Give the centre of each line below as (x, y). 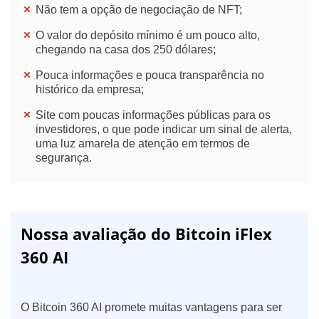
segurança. (64, 157)
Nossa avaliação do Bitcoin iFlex (146, 233)
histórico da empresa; (90, 89)
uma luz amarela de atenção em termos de (143, 143)
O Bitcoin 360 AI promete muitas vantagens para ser (151, 307)
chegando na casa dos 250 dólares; (126, 49)
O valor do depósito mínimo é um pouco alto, (148, 35)
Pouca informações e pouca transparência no (150, 75)
